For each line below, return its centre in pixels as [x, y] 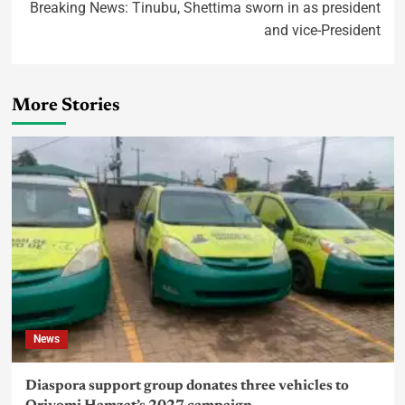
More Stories [66, 105]
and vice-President [322, 30]
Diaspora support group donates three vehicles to [187, 386]
